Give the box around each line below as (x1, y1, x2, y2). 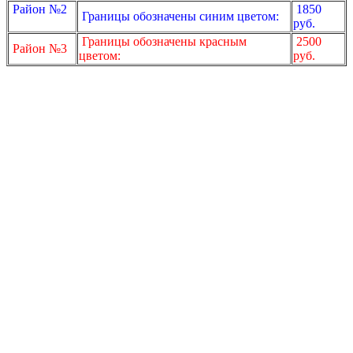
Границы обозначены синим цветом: (79, 9, 279, 23)
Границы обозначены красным (79, 34, 247, 48)
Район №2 (13, 2, 73, 16)
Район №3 (13, 41, 67, 55)
